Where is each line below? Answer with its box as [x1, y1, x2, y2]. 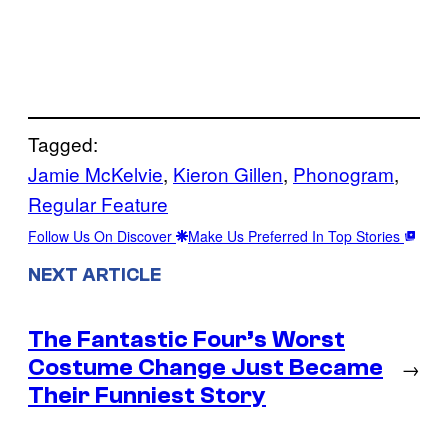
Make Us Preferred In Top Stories [188, 225, 404, 246]
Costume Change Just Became [28, 354, 383, 382]
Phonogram [293, 159, 394, 187]
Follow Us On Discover [28, 225, 176, 246]
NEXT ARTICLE [28, 264, 161, 287]
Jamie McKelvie [28, 159, 163, 187]
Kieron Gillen [173, 159, 283, 187]
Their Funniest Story [28, 382, 266, 410]
